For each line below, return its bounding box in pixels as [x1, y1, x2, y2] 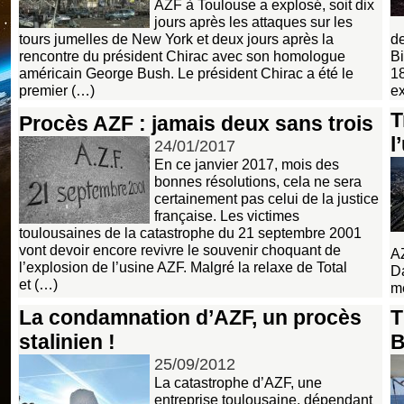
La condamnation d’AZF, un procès [19, 305, 362, 329]
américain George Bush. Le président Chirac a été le [19, 64, 353, 81]
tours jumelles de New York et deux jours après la [19, 30, 334, 47]
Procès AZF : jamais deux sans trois [19, 111, 373, 135]
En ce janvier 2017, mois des [154, 155, 339, 172]
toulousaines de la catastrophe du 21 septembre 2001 [19, 224, 362, 241]
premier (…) [19, 81, 95, 98]
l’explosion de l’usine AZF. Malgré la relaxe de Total [19, 258, 347, 275]
